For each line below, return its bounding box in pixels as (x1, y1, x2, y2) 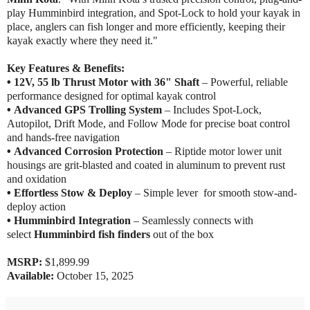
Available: (7, 269, 57, 282)
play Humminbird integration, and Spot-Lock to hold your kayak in (7, 6, 300, 19)
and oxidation (7, 172, 66, 185)
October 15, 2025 (57, 269, 134, 282)
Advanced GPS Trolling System (14, 103, 162, 116)
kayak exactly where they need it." (7, 34, 158, 46)
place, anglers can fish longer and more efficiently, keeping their (7, 20, 285, 33)
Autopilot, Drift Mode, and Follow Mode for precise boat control (7, 117, 290, 129)
